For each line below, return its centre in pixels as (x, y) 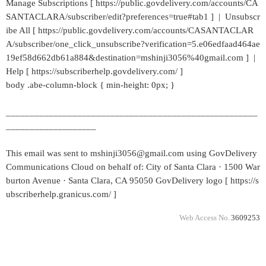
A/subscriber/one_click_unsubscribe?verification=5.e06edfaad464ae (133, 44)
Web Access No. (205, 218)
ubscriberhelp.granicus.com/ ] (61, 194)
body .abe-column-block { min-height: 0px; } (90, 85)
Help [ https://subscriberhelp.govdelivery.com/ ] (94, 71)
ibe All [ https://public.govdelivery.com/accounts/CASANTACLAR (130, 30)
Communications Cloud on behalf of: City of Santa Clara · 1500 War (133, 167)
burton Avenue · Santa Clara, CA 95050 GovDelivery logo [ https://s (132, 180)
